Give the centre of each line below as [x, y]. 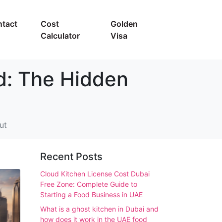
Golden [124, 24]
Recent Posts [71, 157]
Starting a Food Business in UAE [91, 194]
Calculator [60, 36]
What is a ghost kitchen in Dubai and [99, 209]
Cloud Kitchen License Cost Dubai [95, 174]
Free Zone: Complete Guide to [89, 184]
